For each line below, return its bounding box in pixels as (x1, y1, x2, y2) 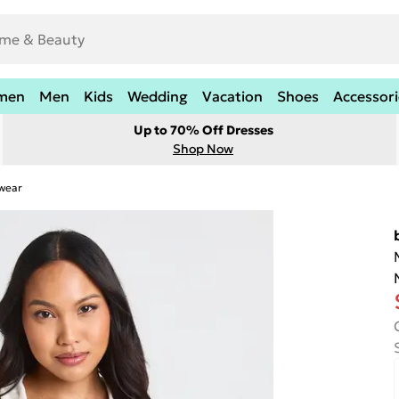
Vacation (202, 87, 263, 105)
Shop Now (173, 141, 233, 157)
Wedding (127, 87, 188, 105)
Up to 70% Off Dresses (133, 122, 273, 138)
